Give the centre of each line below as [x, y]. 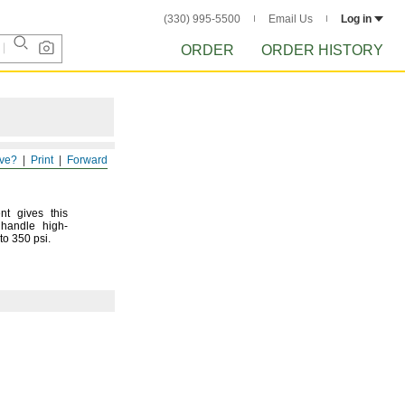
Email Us [291, 19]
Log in [356, 19]
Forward [87, 160]
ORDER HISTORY [322, 50]
